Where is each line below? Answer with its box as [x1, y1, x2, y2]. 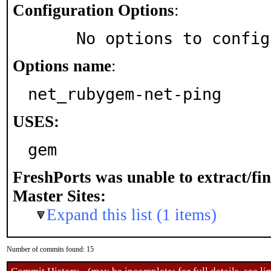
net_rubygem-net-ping [28, 85, 221, 103]
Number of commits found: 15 [7, 245, 94, 253]
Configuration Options [13, 1, 174, 19]
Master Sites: [13, 187, 106, 205]
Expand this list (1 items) [47, 206, 217, 224]
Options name [13, 57, 111, 75]
